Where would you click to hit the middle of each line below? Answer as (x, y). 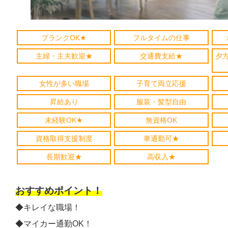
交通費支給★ (162, 56)
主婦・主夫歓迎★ (64, 56)
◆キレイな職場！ (48, 207)
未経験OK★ (64, 120)
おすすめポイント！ (59, 191)
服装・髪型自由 (162, 102)
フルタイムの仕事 (162, 38)
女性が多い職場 (64, 83)
